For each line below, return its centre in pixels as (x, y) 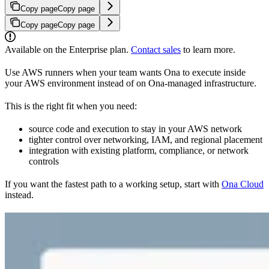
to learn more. (208, 49)
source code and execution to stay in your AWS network (135, 128)
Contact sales (156, 49)
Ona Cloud (243, 184)
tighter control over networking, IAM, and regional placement (146, 139)
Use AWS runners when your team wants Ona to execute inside (125, 72)
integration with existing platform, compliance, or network (139, 150)
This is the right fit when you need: (71, 106)
